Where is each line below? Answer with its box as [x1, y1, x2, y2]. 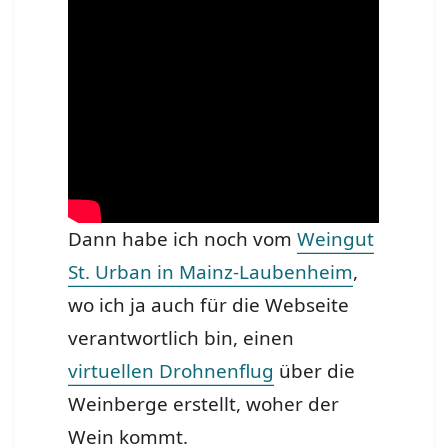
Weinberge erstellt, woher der [68, 391, 340, 418]
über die [274, 358, 356, 385]
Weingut [297, 226, 375, 253]
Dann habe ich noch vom [68, 226, 298, 253]
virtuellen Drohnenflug [68, 358, 275, 385]
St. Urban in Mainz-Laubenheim [68, 259, 354, 286]
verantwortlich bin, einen [68, 325, 295, 352]
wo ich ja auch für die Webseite [68, 292, 350, 319]
